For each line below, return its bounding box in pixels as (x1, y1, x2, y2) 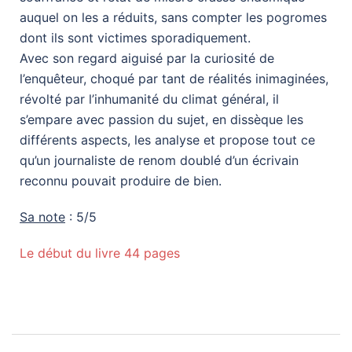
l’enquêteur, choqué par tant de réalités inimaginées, (20, 70, 328, 86)
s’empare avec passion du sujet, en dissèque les (20, 111, 303, 127)
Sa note (20, 208, 65, 225)
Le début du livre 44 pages (20, 244, 180, 261)
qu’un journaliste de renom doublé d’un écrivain (20, 152, 299, 168)
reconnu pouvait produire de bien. (20, 172, 222, 189)
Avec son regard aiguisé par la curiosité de (20, 49, 274, 66)
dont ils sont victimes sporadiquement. (20, 29, 251, 46)
